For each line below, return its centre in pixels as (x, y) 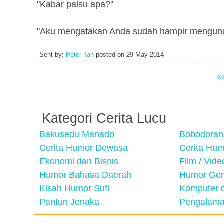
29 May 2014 (145, 55)
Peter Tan (80, 55)
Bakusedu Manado (77, 134)
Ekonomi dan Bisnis (79, 161)
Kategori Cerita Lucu (104, 118)
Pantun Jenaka (69, 202)
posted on (110, 55)
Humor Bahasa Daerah (85, 175)
